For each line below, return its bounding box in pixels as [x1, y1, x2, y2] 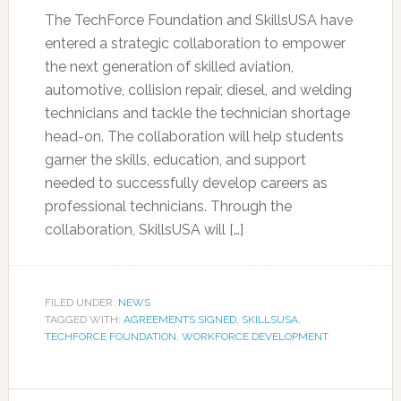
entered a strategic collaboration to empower [44, 35, 346, 52]
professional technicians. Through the [44, 198, 292, 215]
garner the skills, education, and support [44, 151, 306, 168]
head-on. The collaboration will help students [44, 128, 344, 145]
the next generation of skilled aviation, [44, 58, 294, 75]
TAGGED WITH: [44, 313, 124, 326]
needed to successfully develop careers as [44, 175, 328, 192]
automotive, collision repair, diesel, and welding [44, 81, 352, 98]
